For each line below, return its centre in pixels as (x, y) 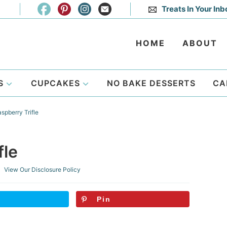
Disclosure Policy (56, 169)
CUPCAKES (55, 83)
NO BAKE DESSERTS (151, 83)
